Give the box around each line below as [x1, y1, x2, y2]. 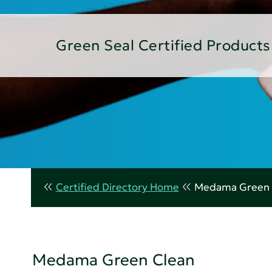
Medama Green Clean [32, 250, 195, 270]
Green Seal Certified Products [56, 36, 271, 55]
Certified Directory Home [55, 180, 179, 194]
